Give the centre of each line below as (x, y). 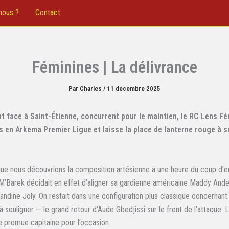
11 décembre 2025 (134, 89)
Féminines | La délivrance (114, 67)
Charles (91, 89)
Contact (48, 13)
